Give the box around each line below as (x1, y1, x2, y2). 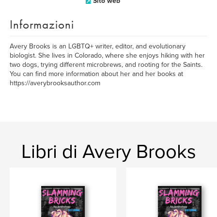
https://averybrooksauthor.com (10, 79, 100, 87)
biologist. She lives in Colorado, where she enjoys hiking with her (10, 51, 205, 60)
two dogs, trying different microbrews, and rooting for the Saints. (10, 61, 202, 69)
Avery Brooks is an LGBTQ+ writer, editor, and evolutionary (10, 42, 186, 50)
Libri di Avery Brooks (21, 140, 196, 163)
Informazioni (10, 16, 74, 32)
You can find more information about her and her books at (10, 70, 183, 78)
